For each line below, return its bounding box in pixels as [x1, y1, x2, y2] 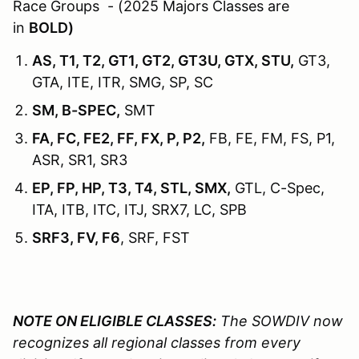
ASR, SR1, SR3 [32, 151, 127, 168]
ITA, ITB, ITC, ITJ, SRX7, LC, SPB [32, 200, 247, 218]
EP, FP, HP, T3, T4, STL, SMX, [32, 179, 231, 196]
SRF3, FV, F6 [32, 228, 120, 246]
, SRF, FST [120, 228, 190, 246]
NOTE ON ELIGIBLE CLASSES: [13, 312, 216, 329]
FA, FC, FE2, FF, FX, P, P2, [32, 129, 205, 147]
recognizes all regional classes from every [13, 333, 301, 351]
